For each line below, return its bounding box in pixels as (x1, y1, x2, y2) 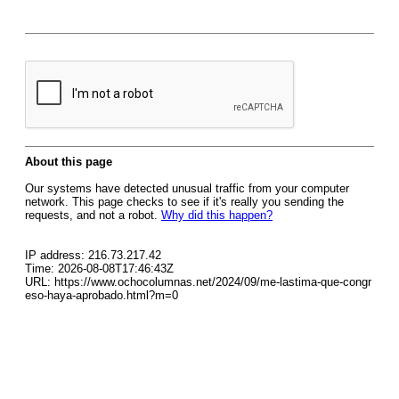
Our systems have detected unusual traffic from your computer (25, 182, 349, 195)
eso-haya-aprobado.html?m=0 (25, 289, 178, 302)
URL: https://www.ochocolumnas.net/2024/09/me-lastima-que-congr (25, 275, 371, 289)
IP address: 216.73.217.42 (25, 248, 161, 262)
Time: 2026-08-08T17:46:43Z (25, 262, 174, 275)
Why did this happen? (161, 208, 273, 222)
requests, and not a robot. (25, 208, 161, 222)
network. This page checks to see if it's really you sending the (25, 195, 344, 208)
